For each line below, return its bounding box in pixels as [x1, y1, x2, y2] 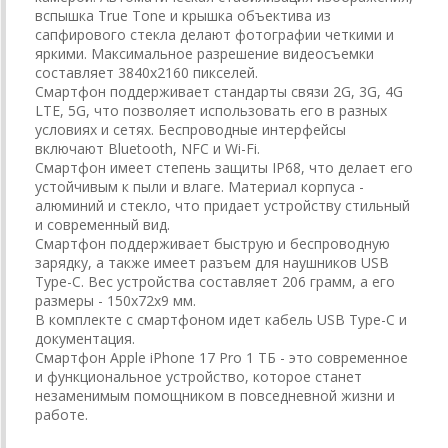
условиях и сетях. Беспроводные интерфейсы [35, 119, 346, 139]
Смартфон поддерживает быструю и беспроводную [35, 233, 390, 253]
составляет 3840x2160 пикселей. [35, 62, 258, 82]
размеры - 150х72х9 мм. [35, 290, 196, 310]
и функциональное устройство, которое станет [35, 366, 362, 386]
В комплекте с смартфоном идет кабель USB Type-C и [35, 309, 407, 329]
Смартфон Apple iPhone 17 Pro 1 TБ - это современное [35, 347, 408, 367]
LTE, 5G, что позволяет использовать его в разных [35, 100, 387, 120]
